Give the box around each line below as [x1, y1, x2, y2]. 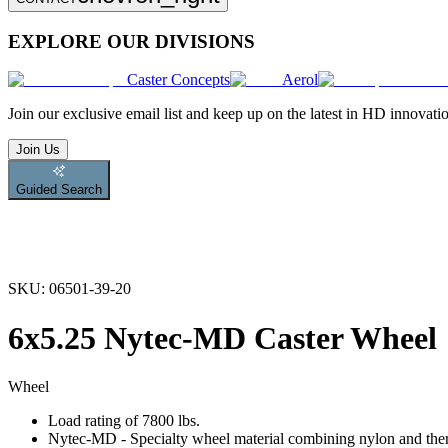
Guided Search [16, 182, 102, 198]
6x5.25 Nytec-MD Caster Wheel [8, 319, 437, 356]
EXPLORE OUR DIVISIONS [8, 30, 255, 52]
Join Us [16, 142, 60, 158]
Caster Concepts [127, 71, 230, 89]
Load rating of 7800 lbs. [48, 412, 200, 430]
